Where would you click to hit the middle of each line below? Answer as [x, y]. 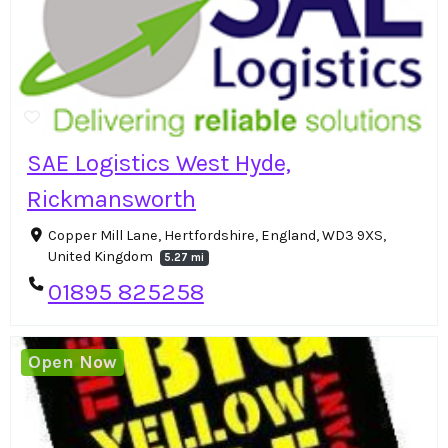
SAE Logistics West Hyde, [159, 162]
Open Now [73, 362]
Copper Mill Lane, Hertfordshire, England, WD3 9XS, [216, 235]
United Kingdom [101, 256]
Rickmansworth [111, 198]
